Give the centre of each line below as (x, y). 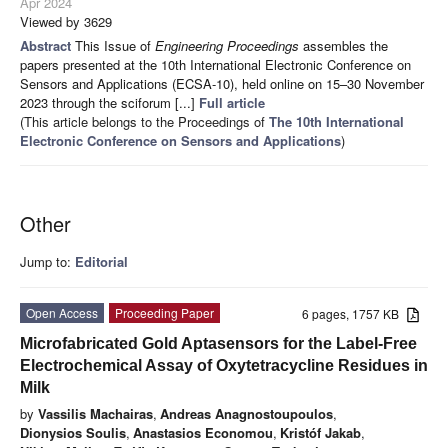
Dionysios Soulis (73, 432)
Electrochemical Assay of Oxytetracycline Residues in (224, 365)
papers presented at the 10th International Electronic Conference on (215, 64)
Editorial (101, 261)
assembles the (343, 45)
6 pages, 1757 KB (355, 313)
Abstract (47, 45)
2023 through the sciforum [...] (109, 102)
